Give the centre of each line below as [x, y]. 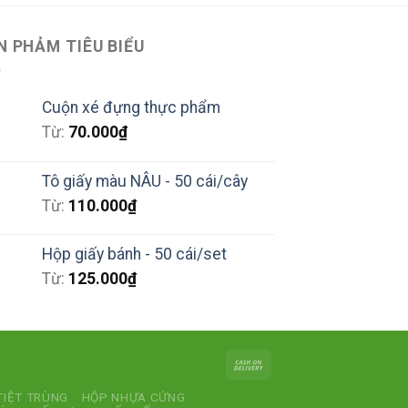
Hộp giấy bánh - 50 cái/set [134, 254]
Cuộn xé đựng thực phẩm [131, 107]
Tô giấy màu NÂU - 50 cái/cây [145, 181]
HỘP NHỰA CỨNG [133, 398]
